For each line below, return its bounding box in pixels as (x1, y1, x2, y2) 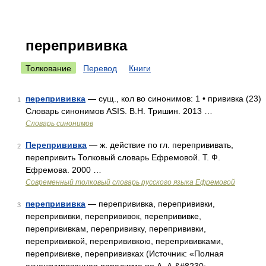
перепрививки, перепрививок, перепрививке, (26, 211, 201, 221)
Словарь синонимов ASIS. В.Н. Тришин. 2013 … (26, 106, 213, 116)
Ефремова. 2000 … (26, 165, 102, 175)
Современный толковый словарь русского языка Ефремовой (26, 178, 235, 186)
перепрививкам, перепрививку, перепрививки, (26, 224, 206, 233)
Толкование (26, 64, 71, 73)
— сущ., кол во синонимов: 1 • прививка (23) (85, 94, 261, 103)
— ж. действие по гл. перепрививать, (87, 140, 233, 150)
